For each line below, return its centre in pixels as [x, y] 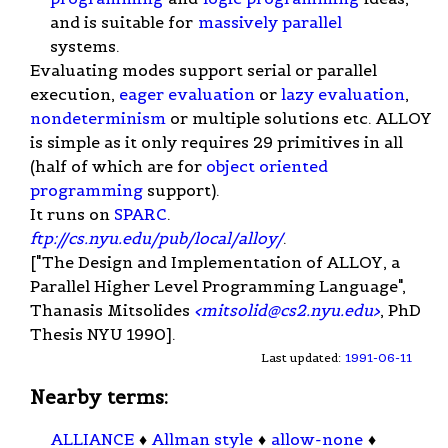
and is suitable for [123, 21]
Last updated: [303, 357]
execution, [74, 93]
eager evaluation [187, 93]
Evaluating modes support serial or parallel [203, 69]
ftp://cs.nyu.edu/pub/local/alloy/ [156, 237]
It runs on [72, 213]
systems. [85, 45]
